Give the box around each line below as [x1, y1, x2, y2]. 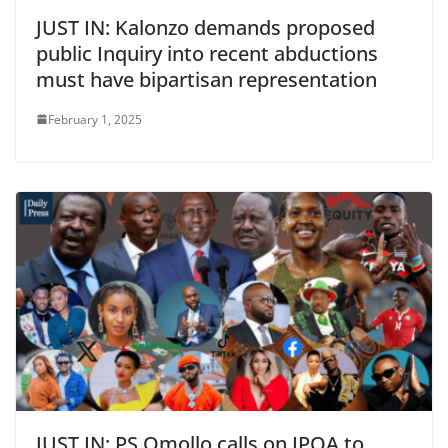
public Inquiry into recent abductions [36, 39, 378, 67]
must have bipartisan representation [36, 65, 382, 93]
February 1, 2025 [48, 110, 142, 128]
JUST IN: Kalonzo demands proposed [36, 13, 375, 41]
